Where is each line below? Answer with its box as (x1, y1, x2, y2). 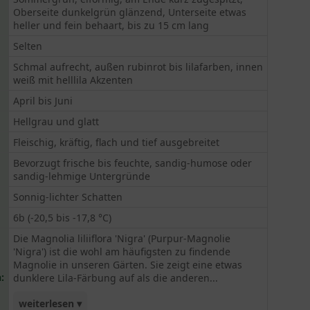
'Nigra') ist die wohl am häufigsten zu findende (13, 245, 231, 258)
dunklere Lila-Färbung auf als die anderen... (13, 271, 219, 284)
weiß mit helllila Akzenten (13, 73, 134, 86)
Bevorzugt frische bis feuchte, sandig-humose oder (13, 156, 253, 170)
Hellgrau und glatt (13, 115, 100, 128)
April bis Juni (13, 94, 73, 107)
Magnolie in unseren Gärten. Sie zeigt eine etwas (13, 258, 243, 271)
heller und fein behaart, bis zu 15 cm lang (13, 19, 210, 32)
